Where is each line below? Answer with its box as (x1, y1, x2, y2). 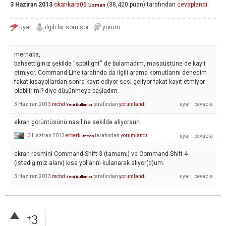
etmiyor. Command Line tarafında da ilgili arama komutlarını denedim (14, 69, 207, 76)
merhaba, (14, 51, 40, 58)
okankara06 (54, 1, 87, 9)
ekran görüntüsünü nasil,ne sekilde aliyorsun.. (14, 119, 143, 126)
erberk (66, 132, 80, 138)
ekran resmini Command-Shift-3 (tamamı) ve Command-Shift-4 (14, 150, 188, 157)
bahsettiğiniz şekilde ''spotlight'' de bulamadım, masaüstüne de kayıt (14, 60, 206, 67)
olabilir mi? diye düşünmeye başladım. (14, 87, 119, 94)
